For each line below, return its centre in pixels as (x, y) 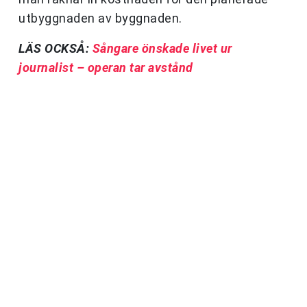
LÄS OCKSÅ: (56, 49)
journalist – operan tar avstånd (106, 68)
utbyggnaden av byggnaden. (100, 19)
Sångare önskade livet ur (162, 49)
